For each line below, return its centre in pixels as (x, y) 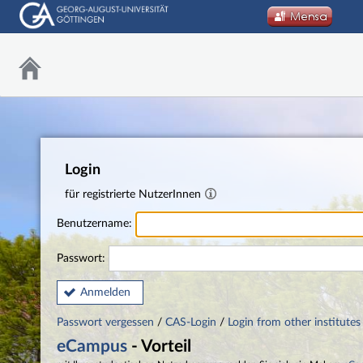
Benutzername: (96, 224)
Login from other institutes (294, 322)
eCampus (92, 346)
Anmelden (105, 293)
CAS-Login (191, 322)
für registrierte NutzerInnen (135, 194)
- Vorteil (159, 346)
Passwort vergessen (107, 322)
